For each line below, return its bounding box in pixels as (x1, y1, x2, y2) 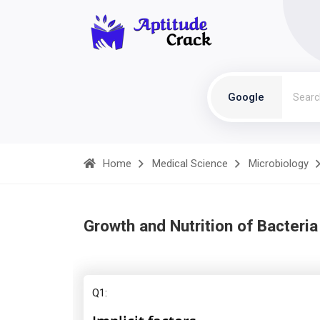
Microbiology (249, 157, 309, 170)
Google (228, 91, 264, 104)
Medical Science (152, 157, 228, 170)
